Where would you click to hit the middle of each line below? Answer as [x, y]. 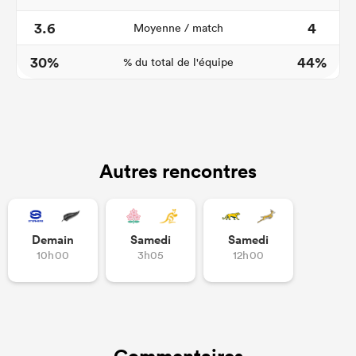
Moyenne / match [178, 28]
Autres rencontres [178, 171]
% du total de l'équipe [178, 62]
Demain [53, 240]
